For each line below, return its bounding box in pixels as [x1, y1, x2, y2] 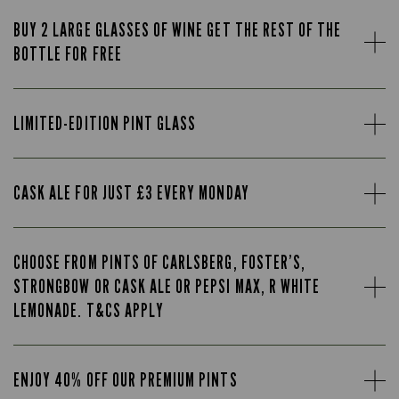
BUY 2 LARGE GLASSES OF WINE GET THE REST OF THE [13, 19, 342, 41]
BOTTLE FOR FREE [13, 43, 122, 65]
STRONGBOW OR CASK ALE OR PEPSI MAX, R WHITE [13, 275, 321, 297]
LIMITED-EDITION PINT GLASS [13, 112, 197, 134]
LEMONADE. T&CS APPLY [13, 299, 164, 322]
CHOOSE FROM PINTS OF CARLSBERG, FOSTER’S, [13, 251, 306, 273]
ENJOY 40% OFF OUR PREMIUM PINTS [13, 369, 238, 391]
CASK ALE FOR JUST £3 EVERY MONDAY [13, 182, 249, 204]
